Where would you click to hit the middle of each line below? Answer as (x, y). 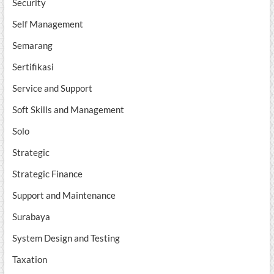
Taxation (29, 260)
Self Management (47, 24)
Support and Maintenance (64, 195)
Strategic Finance (47, 174)
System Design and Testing (66, 238)
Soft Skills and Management (68, 110)
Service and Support (52, 88)
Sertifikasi (33, 67)
